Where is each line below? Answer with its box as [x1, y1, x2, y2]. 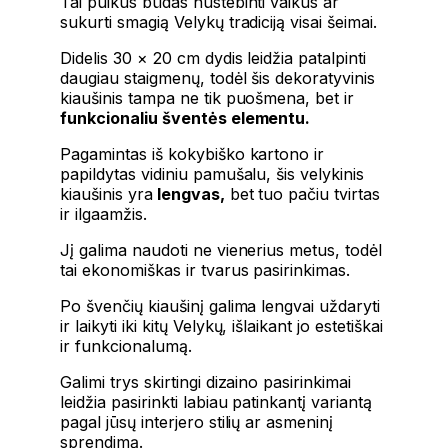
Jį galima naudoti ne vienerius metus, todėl [60, 240, 383, 261]
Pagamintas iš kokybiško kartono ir [60, 144, 325, 165]
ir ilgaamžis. [60, 204, 147, 225]
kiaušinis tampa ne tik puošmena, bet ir [60, 88, 355, 109]
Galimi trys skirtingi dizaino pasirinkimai [60, 372, 352, 393]
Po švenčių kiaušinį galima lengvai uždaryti [60, 296, 381, 317]
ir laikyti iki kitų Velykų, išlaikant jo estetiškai [60, 316, 383, 337]
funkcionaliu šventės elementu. [60, 108, 311, 129]
